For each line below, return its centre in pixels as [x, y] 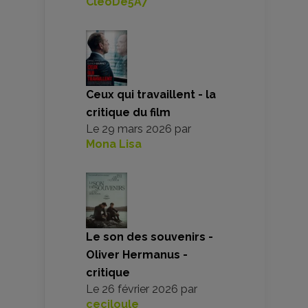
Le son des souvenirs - [150, 237]
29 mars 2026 [137, 129]
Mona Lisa [114, 144]
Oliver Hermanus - [137, 255]
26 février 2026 [140, 289]
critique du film [128, 113]
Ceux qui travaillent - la [151, 95]
